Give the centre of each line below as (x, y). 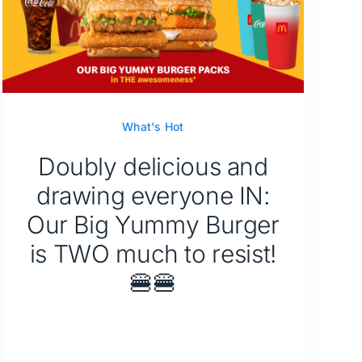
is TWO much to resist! (153, 253)
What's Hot (153, 126)
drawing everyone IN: (153, 195)
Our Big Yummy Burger (153, 224)
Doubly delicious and (153, 166)
